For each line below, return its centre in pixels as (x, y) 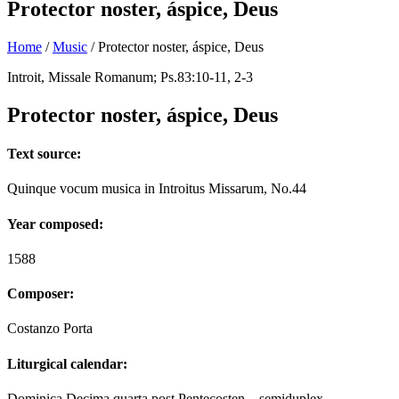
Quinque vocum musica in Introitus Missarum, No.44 (157, 189)
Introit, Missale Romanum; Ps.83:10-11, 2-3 (130, 77)
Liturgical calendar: (67, 363)
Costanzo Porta (50, 329)
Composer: (41, 294)
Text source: (44, 153)
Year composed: (55, 224)
